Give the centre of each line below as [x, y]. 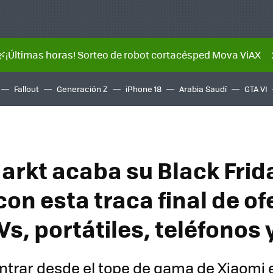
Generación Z [82, 89]
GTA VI [256, 89]
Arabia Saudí [203, 89]
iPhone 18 [144, 89]
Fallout [27, 89]
